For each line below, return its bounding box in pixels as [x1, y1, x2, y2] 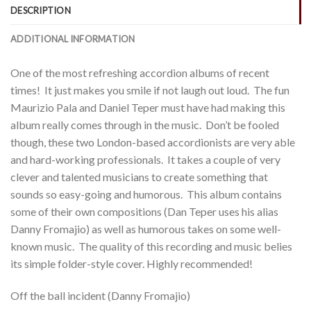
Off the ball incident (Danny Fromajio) [10, 289, 190, 303]
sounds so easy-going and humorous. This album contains [10, 187, 282, 201]
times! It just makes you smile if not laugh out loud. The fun [10, 83, 289, 97]
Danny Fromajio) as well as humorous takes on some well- [10, 222, 281, 236]
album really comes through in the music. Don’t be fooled [10, 118, 279, 132]
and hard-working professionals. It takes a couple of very [10, 153, 280, 167]
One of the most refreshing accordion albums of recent [10, 66, 269, 80]
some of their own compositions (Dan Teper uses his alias [10, 205, 278, 219]
